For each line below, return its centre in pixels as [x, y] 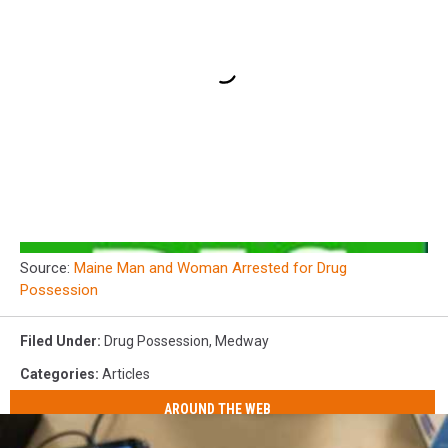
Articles [126, 374]
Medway [242, 341]
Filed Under [58, 341]
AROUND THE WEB [218, 408]
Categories [57, 374]
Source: [47, 268]
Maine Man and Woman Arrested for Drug [210, 268]
